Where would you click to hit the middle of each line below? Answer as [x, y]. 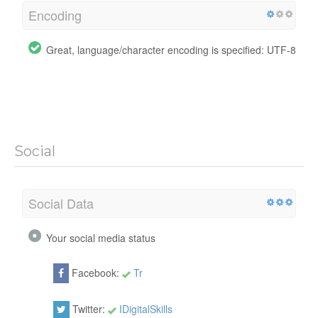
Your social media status [101, 238]
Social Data [61, 203]
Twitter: [89, 309]
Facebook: [95, 273]
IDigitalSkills [146, 309]
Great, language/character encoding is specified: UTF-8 [171, 50]
